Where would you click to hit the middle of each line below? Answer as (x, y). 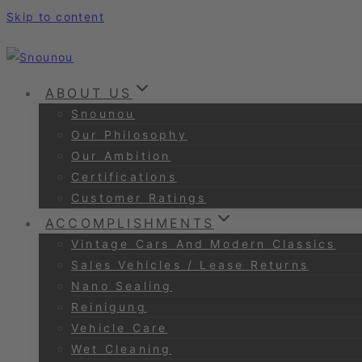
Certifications (124, 177)
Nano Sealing (122, 286)
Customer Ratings (139, 198)
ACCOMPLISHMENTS (130, 223)
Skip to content (55, 17)
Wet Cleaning (122, 349)
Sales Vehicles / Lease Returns (190, 265)
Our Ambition (121, 156)
